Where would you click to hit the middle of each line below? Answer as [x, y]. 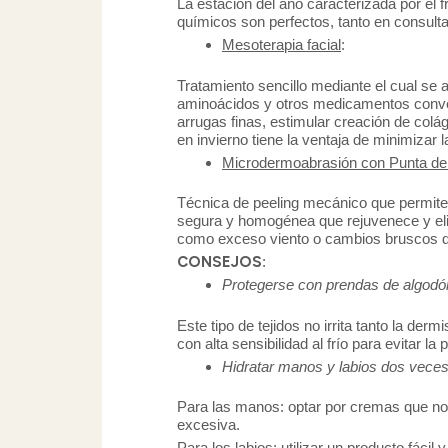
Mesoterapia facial [281, 45]
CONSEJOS [219, 262]
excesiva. [208, 425]
